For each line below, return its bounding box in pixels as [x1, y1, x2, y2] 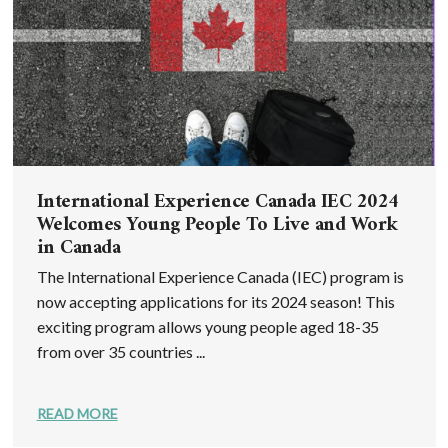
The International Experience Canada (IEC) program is [36, 266, 404, 286]
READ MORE [36, 404, 118, 422]
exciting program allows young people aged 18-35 [36, 316, 379, 336]
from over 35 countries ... [36, 341, 205, 361]
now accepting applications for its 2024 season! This [36, 291, 395, 311]
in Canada [36, 230, 120, 266]
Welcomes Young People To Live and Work [36, 207, 398, 243]
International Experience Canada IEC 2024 [36, 184, 399, 220]
